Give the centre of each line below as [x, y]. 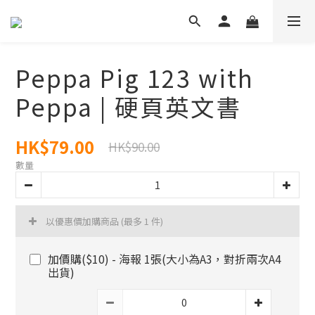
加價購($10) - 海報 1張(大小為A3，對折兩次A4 [165, 259]
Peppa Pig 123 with [135, 78]
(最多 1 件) [142, 221]
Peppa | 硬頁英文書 [128, 107]
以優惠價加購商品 [83, 221]
